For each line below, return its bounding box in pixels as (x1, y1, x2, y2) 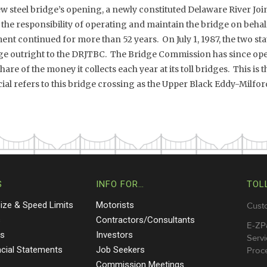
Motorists (95, 200, 134, 210)
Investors (95, 229, 133, 240)
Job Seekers (95, 244, 145, 255)
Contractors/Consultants (95, 215, 195, 225)
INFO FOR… (95, 179, 144, 190)
